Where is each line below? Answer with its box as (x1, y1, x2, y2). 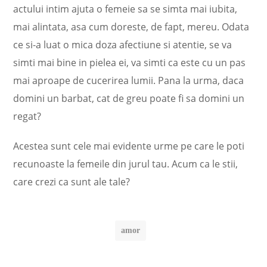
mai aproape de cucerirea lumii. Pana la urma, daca (13, 74, 244, 87)
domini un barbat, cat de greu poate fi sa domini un (13, 92, 245, 105)
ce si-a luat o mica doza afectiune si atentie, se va (13, 38, 232, 51)
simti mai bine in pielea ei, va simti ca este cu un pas (13, 56, 246, 69)
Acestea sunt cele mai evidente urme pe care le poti (13, 139, 245, 153)
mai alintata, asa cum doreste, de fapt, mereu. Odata (13, 20, 250, 33)
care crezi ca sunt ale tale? (13, 175, 131, 188)
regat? (13, 110, 42, 123)
